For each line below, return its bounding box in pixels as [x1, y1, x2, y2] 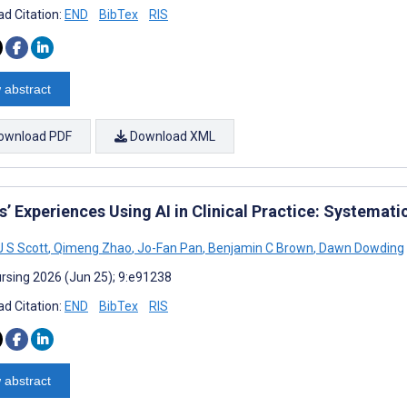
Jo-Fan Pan [134, 240, 203, 255]
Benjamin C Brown [205, 240, 313, 255]
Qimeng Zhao [51, 240, 132, 255]
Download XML [127, 128, 215, 144]
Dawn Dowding [316, 240, 404, 255]
